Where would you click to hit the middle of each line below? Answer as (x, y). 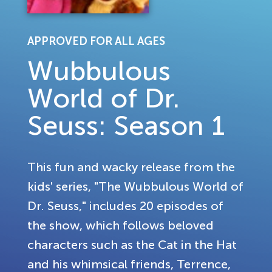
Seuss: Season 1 (126, 125)
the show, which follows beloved (121, 225)
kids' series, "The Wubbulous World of (135, 186)
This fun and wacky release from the (131, 167)
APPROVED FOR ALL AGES (96, 41)
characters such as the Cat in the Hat (132, 245)
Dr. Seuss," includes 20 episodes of (125, 206)
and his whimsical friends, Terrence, (129, 264)
